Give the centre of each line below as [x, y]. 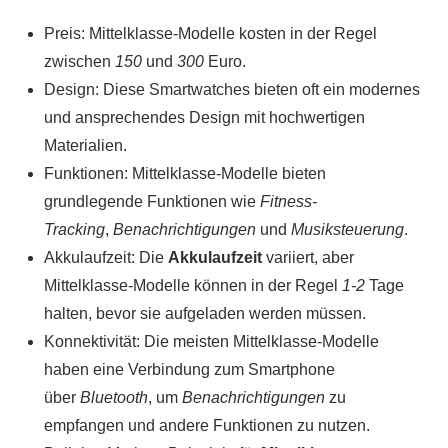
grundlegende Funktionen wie [152, 201]
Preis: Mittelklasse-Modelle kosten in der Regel [210, 33]
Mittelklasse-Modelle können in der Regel [193, 285]
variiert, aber [308, 257]
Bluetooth [114, 397]
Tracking [74, 229]
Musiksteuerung [347, 229]
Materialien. [85, 145]
